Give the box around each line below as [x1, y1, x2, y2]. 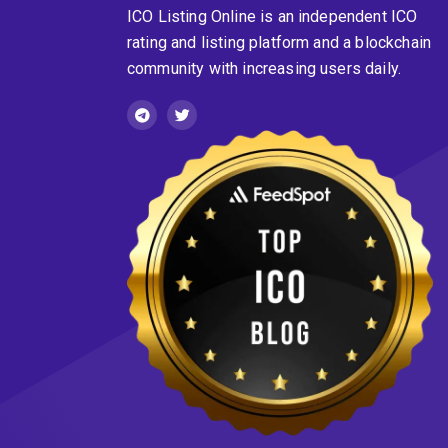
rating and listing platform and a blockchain [127, 32, 432, 52]
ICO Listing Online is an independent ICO [127, 6, 418, 26]
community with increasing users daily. [127, 58, 402, 78]
